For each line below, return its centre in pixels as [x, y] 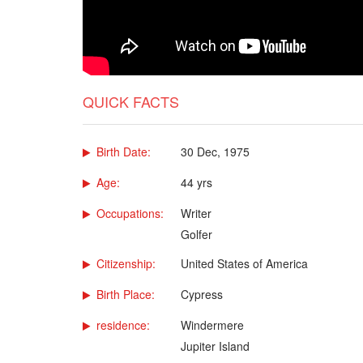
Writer [196, 213]
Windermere [212, 325]
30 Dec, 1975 [215, 151]
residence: [123, 325]
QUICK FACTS [131, 101]
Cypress [202, 294]
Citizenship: [126, 263]
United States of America [244, 263]
